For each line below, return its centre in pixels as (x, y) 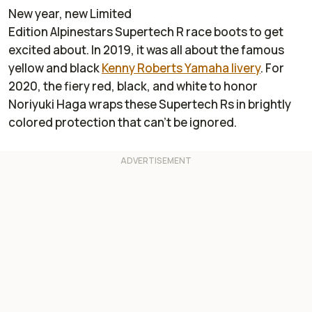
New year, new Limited (70, 14)
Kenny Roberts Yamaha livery (181, 68)
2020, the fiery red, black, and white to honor (133, 86)
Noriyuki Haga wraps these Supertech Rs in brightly (150, 104)
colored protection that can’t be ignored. (124, 123)
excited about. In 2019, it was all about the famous (146, 50)
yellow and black (55, 68)
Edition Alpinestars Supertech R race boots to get (146, 32)
